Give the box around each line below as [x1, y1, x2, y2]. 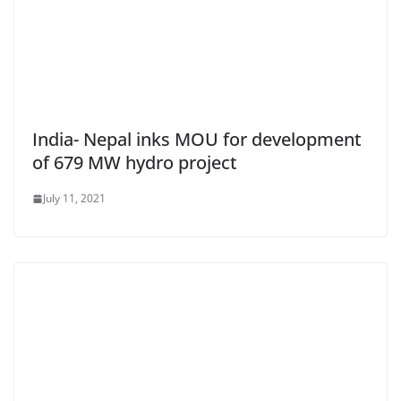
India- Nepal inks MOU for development [32, 127, 362, 152]
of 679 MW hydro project [32, 150, 237, 175]
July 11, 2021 [43, 191, 106, 207]
